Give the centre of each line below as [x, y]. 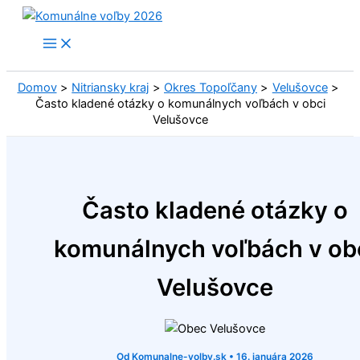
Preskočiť [31, 15]
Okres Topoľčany [211, 88]
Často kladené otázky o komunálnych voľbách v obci [180, 104]
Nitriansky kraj [110, 88]
